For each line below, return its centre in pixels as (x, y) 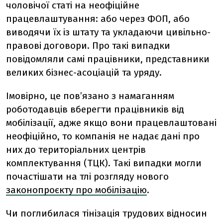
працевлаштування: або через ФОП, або (98, 18)
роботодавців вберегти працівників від (95, 109)
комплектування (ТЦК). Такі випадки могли (104, 163)
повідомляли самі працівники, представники (108, 59)
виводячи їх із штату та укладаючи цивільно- (108, 32)
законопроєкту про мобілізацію (76, 190)
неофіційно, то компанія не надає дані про (103, 136)
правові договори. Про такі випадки (88, 45)
